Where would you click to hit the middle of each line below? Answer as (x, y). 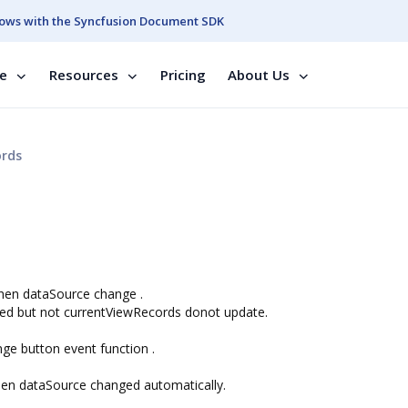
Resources (84, 75)
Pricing (183, 75)
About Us (259, 75)
